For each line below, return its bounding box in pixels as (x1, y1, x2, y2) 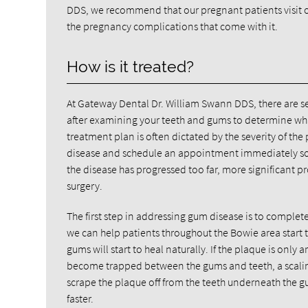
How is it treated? (67, 58, 195, 76)
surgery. (67, 179, 103, 192)
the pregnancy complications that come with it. (67, 19, 278, 33)
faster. (67, 291, 94, 305)
